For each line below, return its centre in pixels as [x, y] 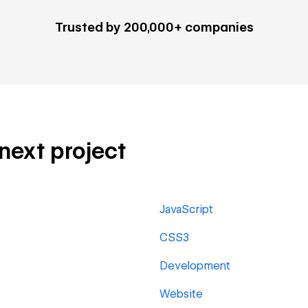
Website [181, 294]
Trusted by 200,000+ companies [154, 27]
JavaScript [186, 209]
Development [195, 266]
